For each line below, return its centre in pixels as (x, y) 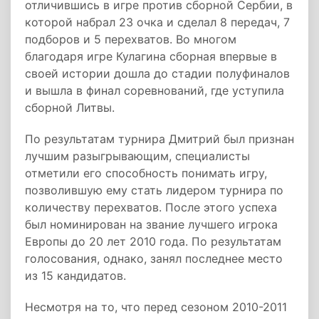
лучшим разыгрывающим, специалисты (137, 156)
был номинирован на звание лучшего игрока (151, 224)
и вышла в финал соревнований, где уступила (155, 90)
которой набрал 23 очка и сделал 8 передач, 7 (157, 22)
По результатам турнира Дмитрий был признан (159, 139)
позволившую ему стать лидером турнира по (154, 190)
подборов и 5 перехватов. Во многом (131, 39)
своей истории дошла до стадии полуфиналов (157, 73)
